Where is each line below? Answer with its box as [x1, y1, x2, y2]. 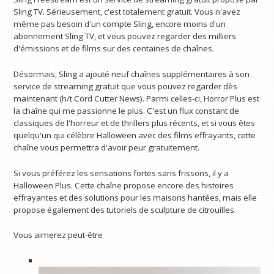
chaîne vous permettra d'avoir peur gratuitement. [13, 141, 200, 153]
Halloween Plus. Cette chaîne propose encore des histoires [13, 179, 234, 191]
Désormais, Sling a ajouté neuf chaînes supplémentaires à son [13, 68, 250, 80]
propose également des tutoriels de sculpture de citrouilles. [13, 204, 237, 215]
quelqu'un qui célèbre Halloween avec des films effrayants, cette [13, 129, 256, 141]
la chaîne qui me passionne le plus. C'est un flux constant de [13, 105, 240, 116]
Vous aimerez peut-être [13, 229, 103, 241]
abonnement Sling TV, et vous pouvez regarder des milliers [13, 31, 237, 42]
